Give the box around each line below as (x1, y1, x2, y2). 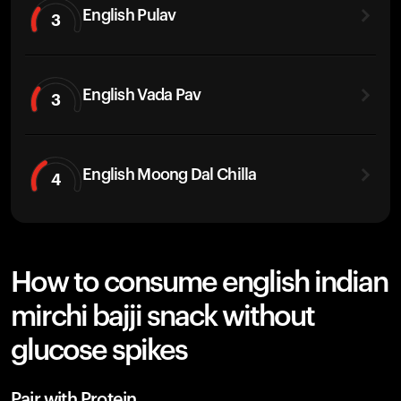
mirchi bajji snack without (11, 303, 314, 331)
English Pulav (82, 6, 176, 23)
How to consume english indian (11, 269, 388, 297)
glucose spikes (11, 337, 187, 365)
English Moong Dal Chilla (82, 166, 257, 183)
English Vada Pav (82, 86, 201, 103)
